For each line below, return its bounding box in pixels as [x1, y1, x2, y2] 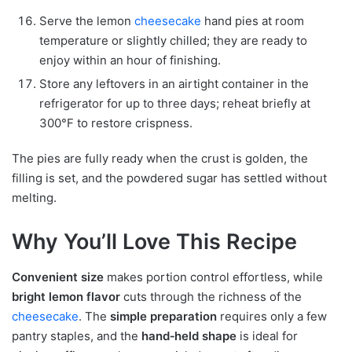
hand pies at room [201, 13, 304, 29]
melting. [12, 190, 57, 206]
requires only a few [217, 308, 327, 324]
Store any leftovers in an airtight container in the [39, 76, 309, 92]
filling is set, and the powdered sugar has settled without [12, 170, 327, 186]
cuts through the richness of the [120, 288, 302, 304]
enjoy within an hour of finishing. [39, 53, 221, 68]
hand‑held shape [141, 328, 236, 343]
